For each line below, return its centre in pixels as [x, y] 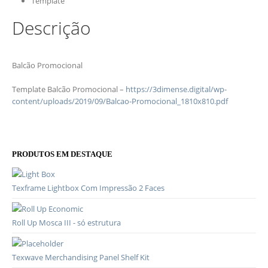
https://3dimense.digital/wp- [176, 89]
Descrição [51, 28]
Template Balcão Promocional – [69, 89]
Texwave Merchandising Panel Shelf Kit [81, 258]
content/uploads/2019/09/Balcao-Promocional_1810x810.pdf [120, 101]
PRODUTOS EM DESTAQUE [62, 154]
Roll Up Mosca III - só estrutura [66, 223]
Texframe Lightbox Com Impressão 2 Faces [88, 188]
